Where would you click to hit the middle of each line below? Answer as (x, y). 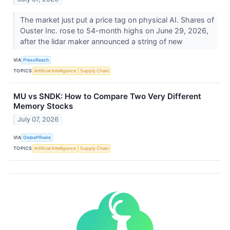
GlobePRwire (37, 137)
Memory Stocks (43, 106)
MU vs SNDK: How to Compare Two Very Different (107, 97)
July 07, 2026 (38, 120)
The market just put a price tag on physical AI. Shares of (117, 20)
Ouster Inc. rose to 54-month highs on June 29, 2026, (114, 31)
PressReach (36, 60)
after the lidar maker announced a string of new (102, 42)
